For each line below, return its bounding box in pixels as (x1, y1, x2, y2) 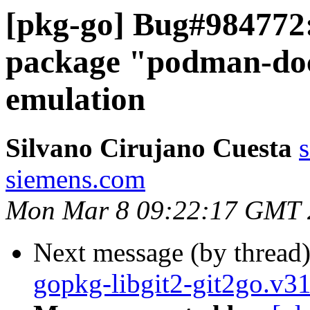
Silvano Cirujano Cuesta (6, 133, 292, 163)
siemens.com (6, 164, 145, 194)
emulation (6, 81, 145, 117)
